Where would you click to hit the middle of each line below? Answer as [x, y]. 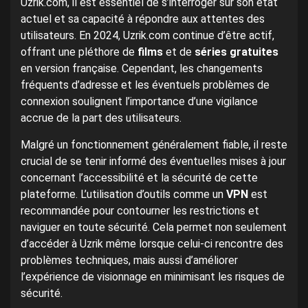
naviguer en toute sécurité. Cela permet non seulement [154, 228]
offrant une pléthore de [79, 52]
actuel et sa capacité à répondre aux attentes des [143, 19]
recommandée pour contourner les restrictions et [140, 211]
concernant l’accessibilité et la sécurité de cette [139, 178]
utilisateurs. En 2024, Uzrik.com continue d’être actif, [147, 36]
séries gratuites [236, 52]
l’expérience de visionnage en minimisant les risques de [153, 277]
